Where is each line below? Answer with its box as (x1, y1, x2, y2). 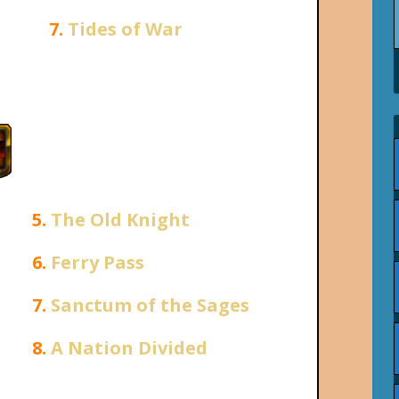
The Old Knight (51, 208, 191, 232)
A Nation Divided (51, 336, 208, 361)
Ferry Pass (51, 250, 145, 275)
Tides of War (68, 17, 183, 42)
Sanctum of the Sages (51, 293, 250, 318)
